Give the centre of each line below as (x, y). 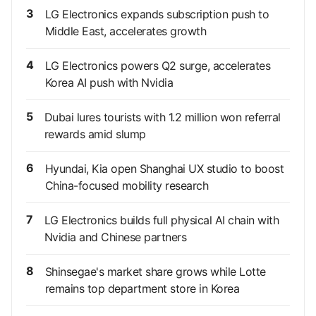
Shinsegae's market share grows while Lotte (155, 272)
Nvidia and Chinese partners (115, 237)
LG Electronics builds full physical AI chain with (161, 220)
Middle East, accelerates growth (125, 31)
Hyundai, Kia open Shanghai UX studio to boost (164, 169)
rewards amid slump (95, 134)
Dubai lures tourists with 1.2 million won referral (162, 117)
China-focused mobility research (126, 186)
